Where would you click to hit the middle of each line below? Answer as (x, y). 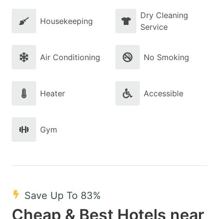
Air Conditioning (70, 57)
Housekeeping (66, 21)
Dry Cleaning (164, 15)
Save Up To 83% (63, 196)
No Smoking (166, 57)
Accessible (164, 93)
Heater (53, 93)
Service (154, 27)
